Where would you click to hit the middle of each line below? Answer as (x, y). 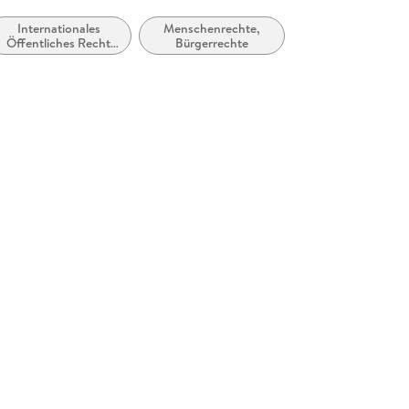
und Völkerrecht (59, 58)
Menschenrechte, (212, 29)
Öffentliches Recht (59, 43)
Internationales (58, 29)
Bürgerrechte (212, 43)
